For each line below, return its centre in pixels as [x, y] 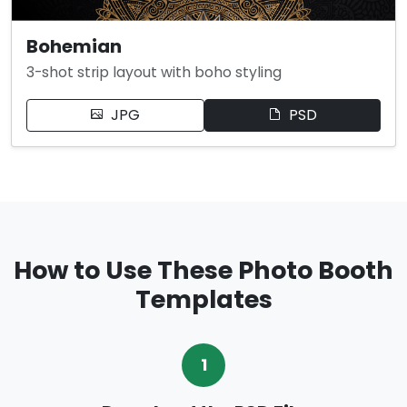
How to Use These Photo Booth [203, 270]
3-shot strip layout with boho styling [154, 72]
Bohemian [74, 46]
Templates [203, 299]
